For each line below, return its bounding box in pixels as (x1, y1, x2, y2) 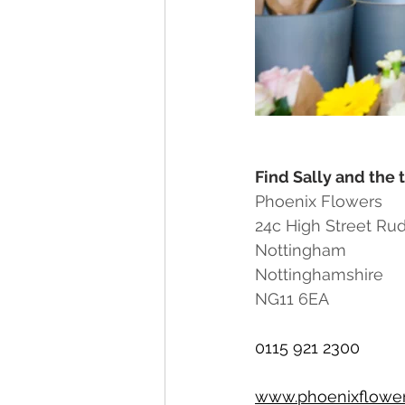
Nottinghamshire (255, 265, 383, 285)
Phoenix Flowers (255, 192, 382, 212)
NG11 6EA (255, 289, 329, 309)
